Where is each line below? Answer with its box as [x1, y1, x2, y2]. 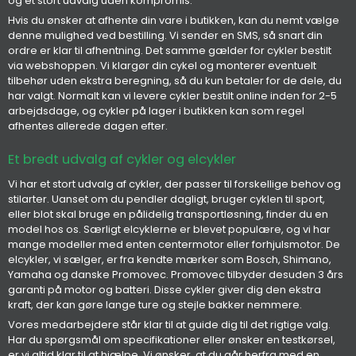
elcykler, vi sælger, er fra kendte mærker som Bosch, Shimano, [8, 251, 331, 267]
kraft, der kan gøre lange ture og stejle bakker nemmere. [8, 296, 302, 312]
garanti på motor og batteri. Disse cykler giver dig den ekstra [8, 281, 321, 297]
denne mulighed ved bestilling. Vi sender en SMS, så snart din [8, 28, 323, 44]
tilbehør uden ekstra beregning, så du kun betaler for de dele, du [8, 73, 342, 89]
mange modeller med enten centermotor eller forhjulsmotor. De [8, 236, 340, 252]
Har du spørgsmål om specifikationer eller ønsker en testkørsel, [8, 332, 335, 348]
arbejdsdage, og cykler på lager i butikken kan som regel [8, 103, 304, 119]
